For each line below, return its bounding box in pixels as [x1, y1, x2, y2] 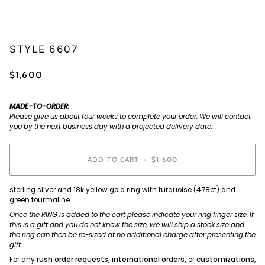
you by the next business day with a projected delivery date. [9, 121, 212, 131]
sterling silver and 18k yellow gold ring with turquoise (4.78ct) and [9, 185, 235, 195]
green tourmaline [9, 195, 70, 205]
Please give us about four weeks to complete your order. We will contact [9, 111, 251, 121]
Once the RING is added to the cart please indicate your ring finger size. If [9, 209, 254, 219]
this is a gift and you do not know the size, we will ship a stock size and [9, 219, 244, 230]
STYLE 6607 [9, 43, 79, 55]
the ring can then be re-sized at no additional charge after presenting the [9, 230, 256, 240]
